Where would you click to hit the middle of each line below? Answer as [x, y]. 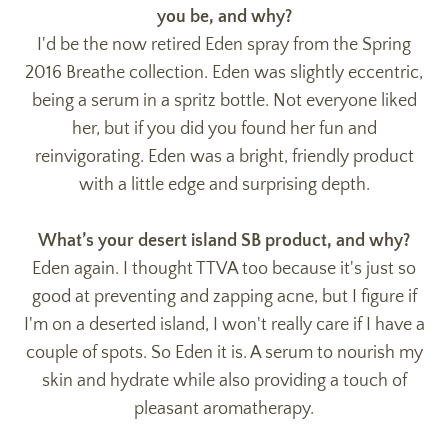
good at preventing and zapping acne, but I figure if [224, 296]
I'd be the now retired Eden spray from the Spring [224, 44]
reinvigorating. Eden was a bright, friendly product [224, 156]
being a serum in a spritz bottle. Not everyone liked [224, 100]
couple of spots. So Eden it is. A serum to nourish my [224, 352]
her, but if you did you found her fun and [224, 128]
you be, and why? [224, 16]
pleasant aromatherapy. [224, 408]
